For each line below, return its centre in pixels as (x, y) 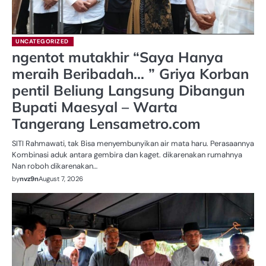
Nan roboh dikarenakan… (55, 166)
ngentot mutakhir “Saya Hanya (118, 57)
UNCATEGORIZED (42, 42)
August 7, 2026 (61, 179)
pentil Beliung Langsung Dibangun (128, 91)
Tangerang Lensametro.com (106, 124)
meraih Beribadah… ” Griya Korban (130, 74)
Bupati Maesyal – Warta (95, 107)
